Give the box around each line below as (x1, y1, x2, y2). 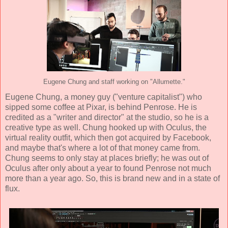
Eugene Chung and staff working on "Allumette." (43, 78, 185, 85)
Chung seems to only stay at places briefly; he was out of (5, 153, 209, 162)
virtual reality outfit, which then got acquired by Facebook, (5, 133, 211, 142)
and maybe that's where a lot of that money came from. (5, 143, 200, 152)
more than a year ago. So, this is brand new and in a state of (5, 174, 220, 183)
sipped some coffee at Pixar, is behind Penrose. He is (5, 102, 197, 111)
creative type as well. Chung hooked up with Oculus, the (5, 123, 207, 132)
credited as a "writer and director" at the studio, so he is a (5, 112, 209, 122)
